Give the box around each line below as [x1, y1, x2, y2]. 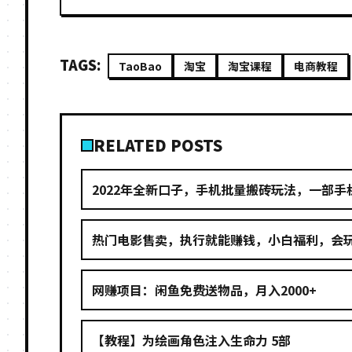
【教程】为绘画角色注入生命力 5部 [92, 331, 291, 350]
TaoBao [119, 58, 162, 74]
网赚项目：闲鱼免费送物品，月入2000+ [92, 280, 317, 299]
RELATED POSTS [93, 134, 222, 156]
